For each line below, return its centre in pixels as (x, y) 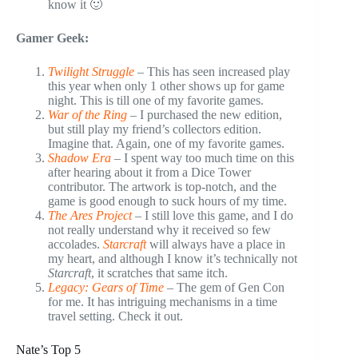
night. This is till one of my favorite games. (156, 100)
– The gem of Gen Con (224, 287)
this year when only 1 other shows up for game (166, 86)
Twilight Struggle (91, 71)
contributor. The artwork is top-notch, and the (162, 186)
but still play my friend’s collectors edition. (155, 129)
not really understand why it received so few (159, 229)
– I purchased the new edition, (205, 114)
